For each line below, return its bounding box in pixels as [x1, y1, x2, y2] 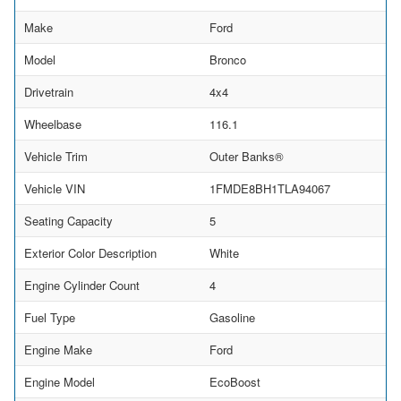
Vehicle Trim [24, 147, 88, 165]
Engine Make [24, 340, 92, 358]
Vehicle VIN [24, 179, 85, 197]
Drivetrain [24, 82, 73, 100]
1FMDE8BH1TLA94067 [209, 179, 330, 197]
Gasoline [209, 308, 255, 326]
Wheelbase [24, 115, 81, 132]
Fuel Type [24, 308, 75, 326]
